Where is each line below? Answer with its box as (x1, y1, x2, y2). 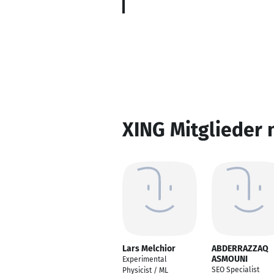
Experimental (122, 255, 167, 264)
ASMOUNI (212, 254, 248, 264)
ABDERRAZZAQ (212, 243, 268, 254)
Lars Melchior (122, 243, 176, 254)
